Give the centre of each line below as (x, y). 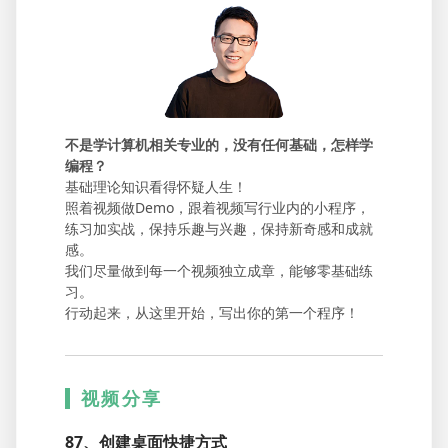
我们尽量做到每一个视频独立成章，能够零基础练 (219, 270)
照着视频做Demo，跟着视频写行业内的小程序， (217, 207)
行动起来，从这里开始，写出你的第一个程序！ (212, 312)
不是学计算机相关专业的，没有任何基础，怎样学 (219, 144)
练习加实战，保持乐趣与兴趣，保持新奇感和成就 (219, 228)
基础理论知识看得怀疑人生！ (156, 186)
